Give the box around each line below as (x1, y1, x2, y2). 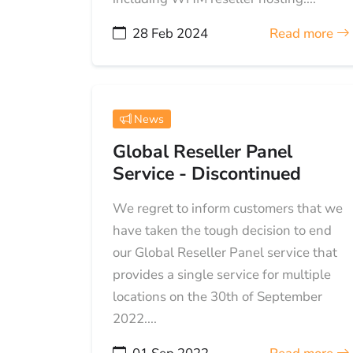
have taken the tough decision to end (112, 221, 332, 240)
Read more (269, 24, 336, 43)
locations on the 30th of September (112, 287, 322, 306)
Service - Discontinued (112, 161, 301, 186)
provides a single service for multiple (112, 265, 331, 284)
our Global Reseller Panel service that (112, 243, 337, 262)
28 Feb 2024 (132, 24, 208, 43)
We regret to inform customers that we (112, 199, 343, 217)
